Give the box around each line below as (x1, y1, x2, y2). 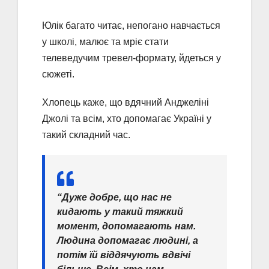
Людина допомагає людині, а (57, 235, 198, 246)
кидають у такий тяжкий (57, 206, 183, 217)
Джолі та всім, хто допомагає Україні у (42, 113, 211, 124)
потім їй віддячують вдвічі (57, 249, 190, 260)
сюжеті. (42, 68, 74, 79)
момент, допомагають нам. (57, 220, 196, 231)
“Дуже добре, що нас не (57, 192, 172, 202)
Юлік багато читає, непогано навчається (42, 20, 220, 31)
